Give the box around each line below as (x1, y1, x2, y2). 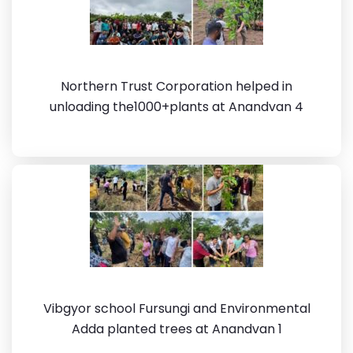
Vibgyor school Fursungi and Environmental (43, 299, 310, 318)
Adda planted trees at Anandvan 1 (71, 320, 282, 338)
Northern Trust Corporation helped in (61, 77, 292, 95)
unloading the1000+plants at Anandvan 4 (50, 98, 303, 116)
